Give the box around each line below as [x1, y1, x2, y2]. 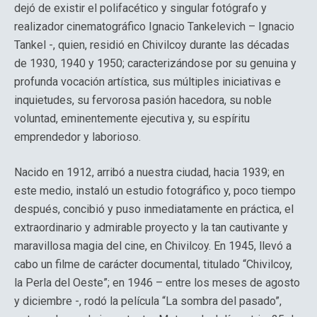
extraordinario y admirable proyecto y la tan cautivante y [14, 221, 288, 234]
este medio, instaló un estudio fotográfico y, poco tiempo [14, 184, 296, 197]
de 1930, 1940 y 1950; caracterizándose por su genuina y [14, 57, 296, 70]
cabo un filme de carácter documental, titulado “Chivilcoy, [14, 258, 292, 271]
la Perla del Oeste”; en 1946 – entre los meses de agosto [14, 276, 300, 289]
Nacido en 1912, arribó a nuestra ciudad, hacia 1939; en [14, 166, 284, 179]
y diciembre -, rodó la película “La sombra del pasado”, [14, 294, 282, 308]
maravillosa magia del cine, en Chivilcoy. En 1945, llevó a [14, 239, 292, 253]
